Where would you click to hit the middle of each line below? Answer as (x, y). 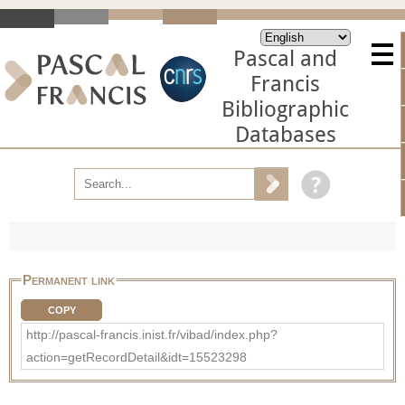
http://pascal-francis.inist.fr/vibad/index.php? (152, 334)
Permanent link (69, 279)
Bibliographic (285, 109)
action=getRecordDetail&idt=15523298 (137, 357)
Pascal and (285, 59)
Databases (285, 135)
